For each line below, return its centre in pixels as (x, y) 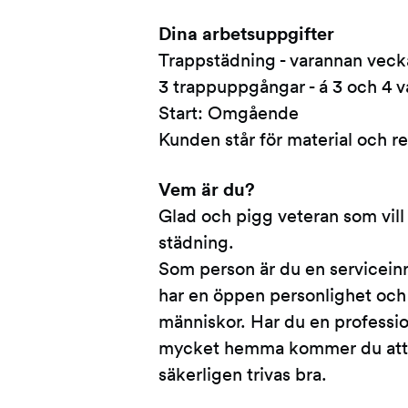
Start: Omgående (228, 113)
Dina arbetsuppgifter (246, 34)
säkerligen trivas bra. (242, 375)
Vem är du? (206, 189)
